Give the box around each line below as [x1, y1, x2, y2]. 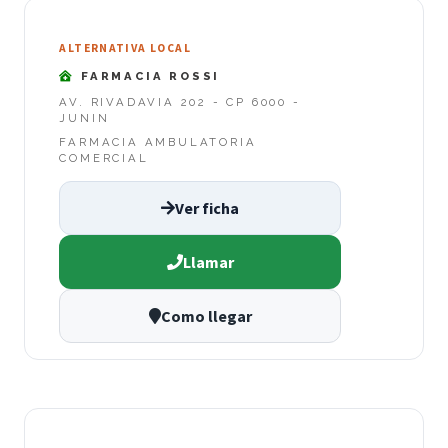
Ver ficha [175, 197, 239, 218]
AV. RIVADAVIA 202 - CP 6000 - [59, 95, 301, 110]
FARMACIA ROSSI [75, 68, 221, 83]
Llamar [182, 251, 234, 272]
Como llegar [160, 305, 252, 326]
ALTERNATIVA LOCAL [59, 41, 191, 56]
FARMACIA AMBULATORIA [59, 135, 257, 150]
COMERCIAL [59, 151, 149, 166]
